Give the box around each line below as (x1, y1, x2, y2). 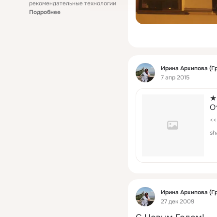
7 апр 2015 (161, 74, 189, 82)
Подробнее (29, 8, 61, 16)
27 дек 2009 (161, 198, 194, 206)
